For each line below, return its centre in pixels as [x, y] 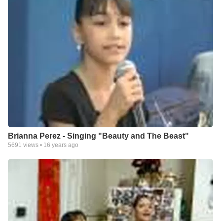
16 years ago [61, 145]
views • [33, 145]
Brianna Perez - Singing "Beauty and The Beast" [98, 136]
